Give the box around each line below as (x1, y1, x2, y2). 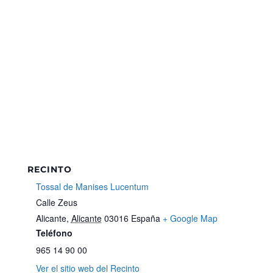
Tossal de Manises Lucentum (35, 180, 149, 193)
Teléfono (35, 226, 73, 239)
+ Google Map (162, 211, 218, 224)
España (130, 211, 160, 224)
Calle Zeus (35, 196, 77, 208)
